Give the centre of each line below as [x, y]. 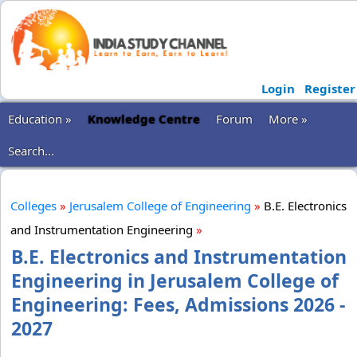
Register [330, 88]
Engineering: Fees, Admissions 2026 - [178, 304]
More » [288, 119]
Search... [31, 151]
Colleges [33, 206]
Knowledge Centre [144, 119]
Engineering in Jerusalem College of [175, 280]
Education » [40, 119]
